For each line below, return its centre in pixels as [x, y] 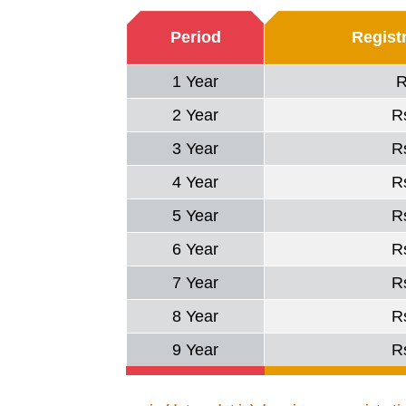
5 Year [196, 216]
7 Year [196, 283]
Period [195, 38]
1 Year [196, 82]
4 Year [196, 183]
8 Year [196, 317]
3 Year [196, 149]
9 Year [196, 350]
